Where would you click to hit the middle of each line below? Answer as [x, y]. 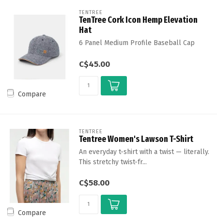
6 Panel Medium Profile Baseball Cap [137, 43]
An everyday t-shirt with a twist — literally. [144, 152]
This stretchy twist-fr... [113, 162]
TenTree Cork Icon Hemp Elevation [138, 20]
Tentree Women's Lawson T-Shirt [136, 139]
